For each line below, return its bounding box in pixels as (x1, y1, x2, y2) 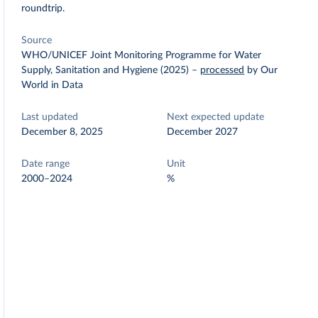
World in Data (21, 80, 84, 90)
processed (200, 65, 245, 75)
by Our (247, 65, 278, 75)
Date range (21, 159, 70, 169)
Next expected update (167, 112, 265, 122)
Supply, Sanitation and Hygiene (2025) (21, 65, 190, 75)
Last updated (21, 112, 79, 122)
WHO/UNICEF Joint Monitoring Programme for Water (21, 50, 262, 60)
